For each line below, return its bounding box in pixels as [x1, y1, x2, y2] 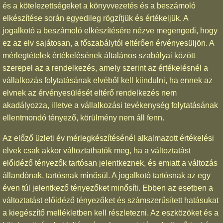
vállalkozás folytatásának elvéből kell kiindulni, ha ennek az [2, 76, 213, 85]
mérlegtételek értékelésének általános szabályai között [2, 51, 195, 60]
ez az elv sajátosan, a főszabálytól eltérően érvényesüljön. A [2, 38, 214, 47]
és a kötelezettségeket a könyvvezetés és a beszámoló [2, 1, 196, 10]
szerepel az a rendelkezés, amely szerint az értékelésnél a [2, 63, 208, 72]
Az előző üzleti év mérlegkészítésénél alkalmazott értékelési [2, 133, 214, 142]
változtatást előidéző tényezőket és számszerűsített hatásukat [2, 196, 219, 205]
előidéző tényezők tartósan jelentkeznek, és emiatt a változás [2, 158, 218, 167]
